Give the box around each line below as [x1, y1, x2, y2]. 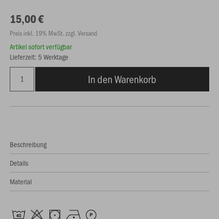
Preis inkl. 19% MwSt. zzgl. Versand [10, 28, 97, 38]
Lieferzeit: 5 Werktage [10, 52, 68, 62]
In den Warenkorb [88, 72, 156, 86]
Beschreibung [10, 139, 46, 149]
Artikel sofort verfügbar [10, 42, 72, 51]
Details [10, 158, 28, 168]
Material [10, 176, 32, 186]
